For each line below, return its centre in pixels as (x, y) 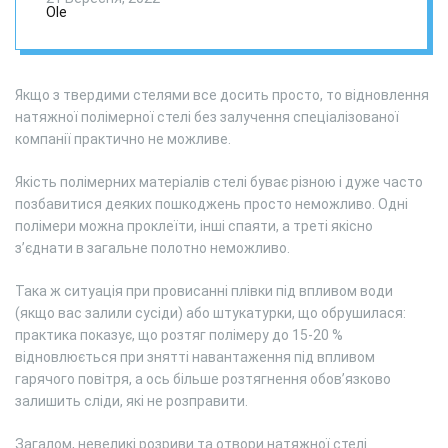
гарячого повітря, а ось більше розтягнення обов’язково (203, 379)
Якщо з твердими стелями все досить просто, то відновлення (222, 95)
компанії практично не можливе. (123, 139)
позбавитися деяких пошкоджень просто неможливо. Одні (211, 204)
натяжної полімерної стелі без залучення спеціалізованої (207, 117)
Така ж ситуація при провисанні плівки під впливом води (204, 291)
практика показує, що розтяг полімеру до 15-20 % (179, 335)
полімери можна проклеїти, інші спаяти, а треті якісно (194, 226)
